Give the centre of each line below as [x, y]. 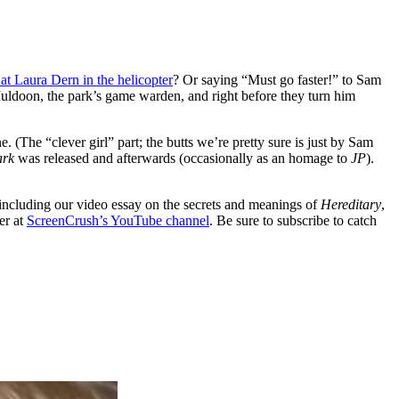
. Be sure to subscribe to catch [293, 221]
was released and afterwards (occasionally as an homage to [183, 159]
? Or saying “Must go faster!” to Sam [277, 80]
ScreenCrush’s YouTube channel [118, 221]
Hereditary [351, 205]
